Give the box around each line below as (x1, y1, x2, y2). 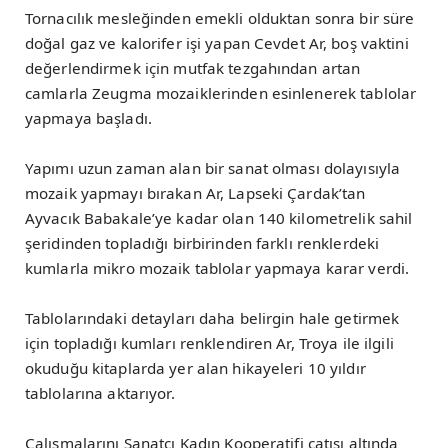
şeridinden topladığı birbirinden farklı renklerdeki (25, 232, 380, 253)
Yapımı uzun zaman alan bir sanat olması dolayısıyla (25, 157, 401, 178)
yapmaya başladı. (25, 107, 152, 128)
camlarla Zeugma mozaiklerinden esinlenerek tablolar (25, 82, 417, 103)
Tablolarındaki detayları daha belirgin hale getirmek (25, 307, 400, 328)
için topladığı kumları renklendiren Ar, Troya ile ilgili (25, 332, 394, 353)
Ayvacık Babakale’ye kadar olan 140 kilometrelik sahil (25, 207, 413, 228)
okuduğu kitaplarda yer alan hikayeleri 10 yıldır (25, 357, 366, 378)
